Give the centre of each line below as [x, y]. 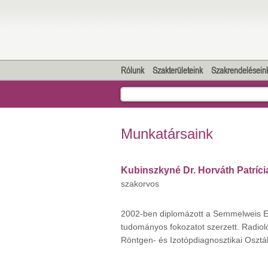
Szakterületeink [178, 70]
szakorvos [140, 184]
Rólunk [133, 70]
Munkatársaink [167, 134]
